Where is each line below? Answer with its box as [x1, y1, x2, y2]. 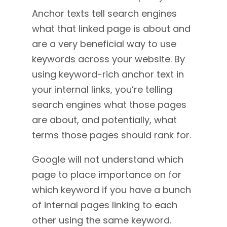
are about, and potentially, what [31, 113, 177, 126]
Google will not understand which [31, 153, 183, 166]
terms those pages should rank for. [31, 129, 194, 141]
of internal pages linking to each [31, 199, 177, 211]
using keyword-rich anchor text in [31, 68, 184, 81]
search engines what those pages [31, 98, 186, 111]
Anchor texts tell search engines [31, 7, 177, 20]
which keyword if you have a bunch [31, 183, 191, 196]
